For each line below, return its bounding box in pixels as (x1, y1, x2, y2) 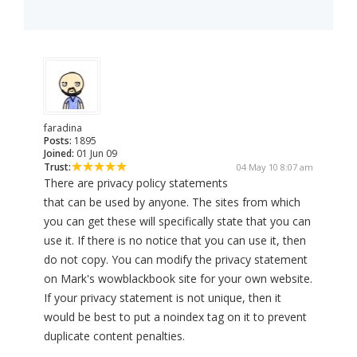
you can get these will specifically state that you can (44, 214, 311, 229)
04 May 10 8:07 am (237, 161, 313, 174)
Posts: (44, 134, 72, 148)
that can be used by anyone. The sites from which (44, 194, 300, 210)
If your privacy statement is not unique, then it (44, 290, 281, 306)
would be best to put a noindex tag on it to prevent (44, 309, 307, 325)
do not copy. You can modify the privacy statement (44, 252, 308, 268)
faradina (44, 121, 82, 135)
